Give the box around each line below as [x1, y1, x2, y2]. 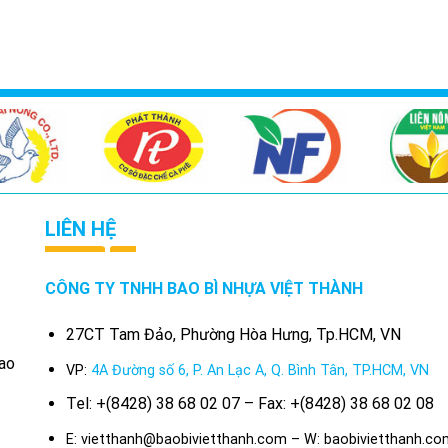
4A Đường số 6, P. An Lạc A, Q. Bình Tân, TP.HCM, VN [90, 361, 429, 379]
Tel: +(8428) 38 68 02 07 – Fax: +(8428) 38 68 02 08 [65, 394, 434, 414]
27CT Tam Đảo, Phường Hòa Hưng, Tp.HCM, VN [65, 325, 401, 345]
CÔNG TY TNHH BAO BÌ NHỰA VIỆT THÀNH [45, 279, 364, 299]
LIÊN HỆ [45, 217, 117, 242]
